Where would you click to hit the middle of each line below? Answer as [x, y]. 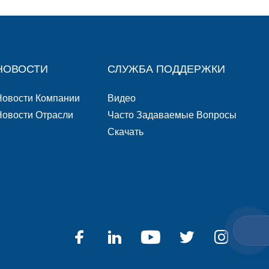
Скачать [126, 132]
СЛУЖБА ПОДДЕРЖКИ [167, 69]
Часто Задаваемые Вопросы [172, 115]
